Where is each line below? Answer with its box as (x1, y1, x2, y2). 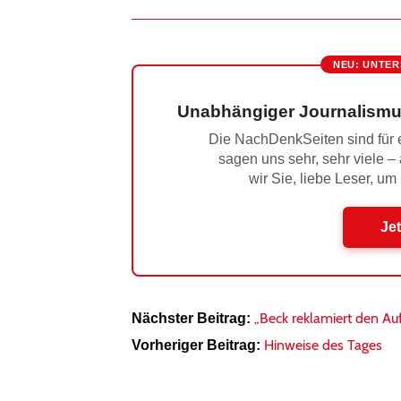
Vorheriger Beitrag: (131, 337, 260, 353)
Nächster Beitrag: (131, 311, 251, 326)
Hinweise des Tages (263, 337, 382, 354)
